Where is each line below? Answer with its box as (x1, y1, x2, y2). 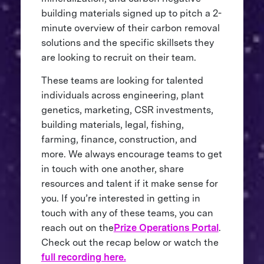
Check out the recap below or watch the (41, 236, 219, 248)
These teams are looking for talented (41, 74, 203, 86)
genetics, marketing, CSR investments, (41, 104, 213, 115)
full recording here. (41, 251, 126, 263)
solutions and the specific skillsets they (41, 37, 214, 48)
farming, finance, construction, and (41, 133, 197, 145)
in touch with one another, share (41, 163, 184, 174)
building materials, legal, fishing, (41, 118, 184, 130)
